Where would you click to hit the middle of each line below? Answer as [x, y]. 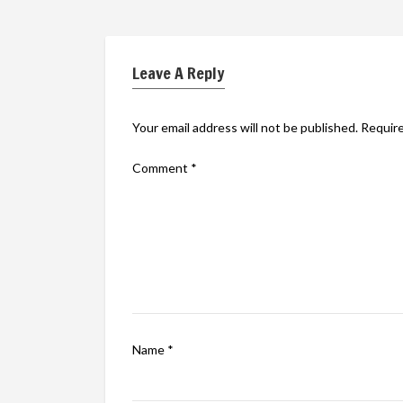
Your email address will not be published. [245, 127]
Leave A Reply [179, 73]
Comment [161, 168]
